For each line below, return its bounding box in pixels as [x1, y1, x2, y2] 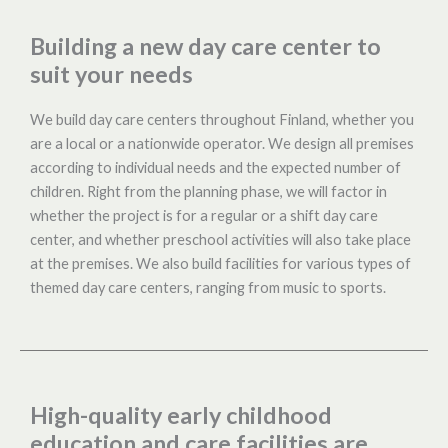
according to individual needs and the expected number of [30, 158, 401, 176]
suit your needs [30, 59, 193, 88]
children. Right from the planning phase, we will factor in [30, 182, 387, 200]
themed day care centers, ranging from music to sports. [30, 278, 386, 296]
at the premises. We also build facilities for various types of [30, 254, 411, 272]
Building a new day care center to [30, 31, 381, 60]
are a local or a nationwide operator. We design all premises [30, 134, 414, 152]
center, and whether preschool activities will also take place [30, 230, 411, 248]
